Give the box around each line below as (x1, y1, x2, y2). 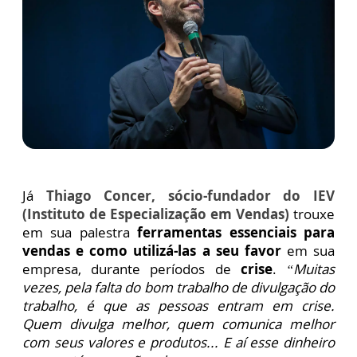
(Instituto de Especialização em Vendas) (22, 204, 289, 223)
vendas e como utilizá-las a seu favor (22, 241, 281, 260)
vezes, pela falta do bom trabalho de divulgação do (22, 277, 335, 296)
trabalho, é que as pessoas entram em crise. (22, 296, 335, 315)
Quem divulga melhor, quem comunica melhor (22, 314, 335, 333)
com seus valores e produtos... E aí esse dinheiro (22, 332, 335, 351)
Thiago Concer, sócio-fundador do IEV (45, 186, 335, 205)
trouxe (289, 204, 335, 223)
